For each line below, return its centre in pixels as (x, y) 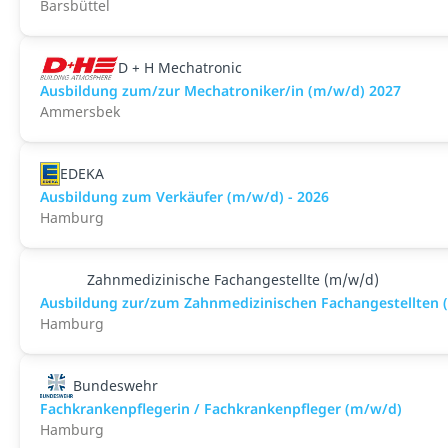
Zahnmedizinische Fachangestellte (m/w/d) (232, 279)
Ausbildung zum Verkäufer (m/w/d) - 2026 (184, 196)
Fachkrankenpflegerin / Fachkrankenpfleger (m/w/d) (221, 408)
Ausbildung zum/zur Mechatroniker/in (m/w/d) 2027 (220, 90)
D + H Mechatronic (179, 67)
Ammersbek (80, 111)
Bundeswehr (115, 385)
